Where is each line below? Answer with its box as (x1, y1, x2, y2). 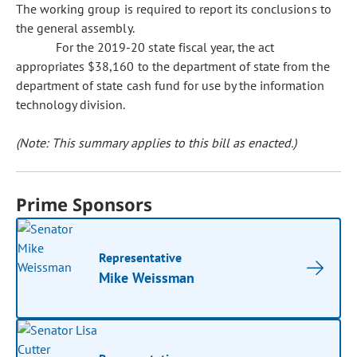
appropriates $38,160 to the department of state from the (16, 58, 330, 74)
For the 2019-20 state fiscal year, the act (56, 39, 275, 55)
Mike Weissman (99, 269, 195, 287)
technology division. (16, 96, 126, 112)
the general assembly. (16, 20, 135, 36)
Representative (99, 249, 182, 265)
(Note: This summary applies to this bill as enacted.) (16, 135, 297, 151)
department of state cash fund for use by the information (16, 77, 324, 93)
